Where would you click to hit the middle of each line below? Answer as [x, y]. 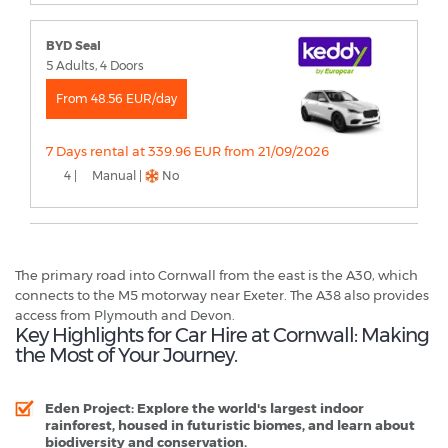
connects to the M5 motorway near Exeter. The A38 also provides [222, 294]
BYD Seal [73, 45]
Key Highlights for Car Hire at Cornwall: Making [222, 334]
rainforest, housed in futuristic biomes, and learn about [230, 424]
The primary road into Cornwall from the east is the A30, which [216, 274]
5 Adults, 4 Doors [95, 65]
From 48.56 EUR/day [116, 98]
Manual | [117, 175]
